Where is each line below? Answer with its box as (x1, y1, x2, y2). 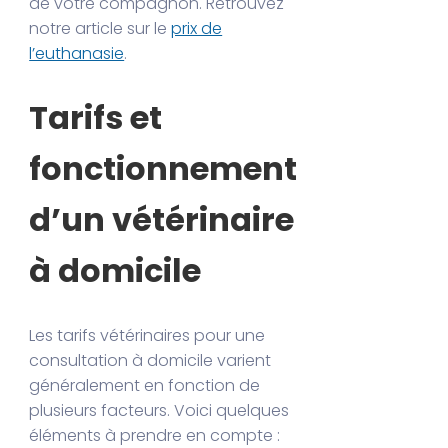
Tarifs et (29, 95, 163, 141)
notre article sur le (29, 16, 172, 40)
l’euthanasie (29, 41, 125, 65)
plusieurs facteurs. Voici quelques (29, 398, 290, 422)
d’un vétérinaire (29, 197, 295, 243)
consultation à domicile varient (29, 348, 272, 372)
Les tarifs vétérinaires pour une (29, 323, 266, 347)
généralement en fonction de (29, 373, 261, 397)
